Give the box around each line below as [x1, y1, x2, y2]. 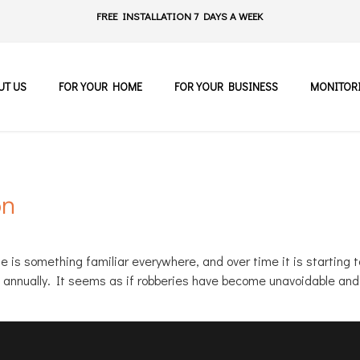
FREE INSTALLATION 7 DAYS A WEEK [96, 9, 264, 22]
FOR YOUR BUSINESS [174, 79, 278, 95]
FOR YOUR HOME [58, 79, 142, 95]
